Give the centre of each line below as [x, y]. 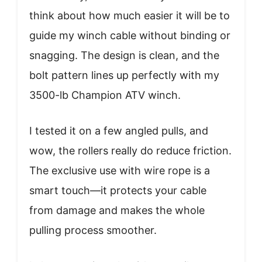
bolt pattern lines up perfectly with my [124, 75]
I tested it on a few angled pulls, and [119, 131]
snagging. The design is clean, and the [124, 55]
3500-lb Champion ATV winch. [105, 95]
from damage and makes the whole [117, 210]
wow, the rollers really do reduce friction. [130, 151]
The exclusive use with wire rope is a [120, 170]
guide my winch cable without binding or [130, 35]
